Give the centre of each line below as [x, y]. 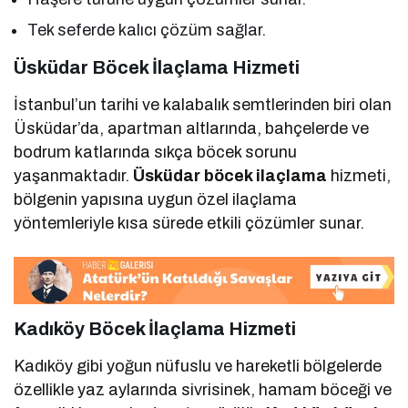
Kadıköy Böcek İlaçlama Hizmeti [155, 328]
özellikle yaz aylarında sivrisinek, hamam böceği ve [203, 389]
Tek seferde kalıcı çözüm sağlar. [147, 31]
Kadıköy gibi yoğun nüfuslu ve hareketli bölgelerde [198, 366]
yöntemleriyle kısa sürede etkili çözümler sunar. [189, 224]
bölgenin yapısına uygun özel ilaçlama [156, 200]
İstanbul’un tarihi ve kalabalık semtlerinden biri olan [203, 105]
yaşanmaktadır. [74, 176]
